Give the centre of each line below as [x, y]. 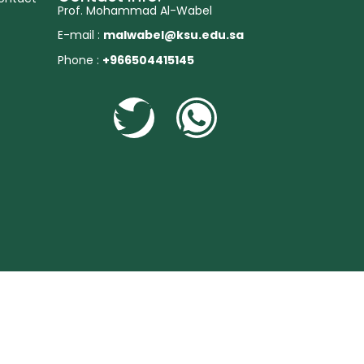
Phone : [80, 60]
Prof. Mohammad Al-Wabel [135, 11]
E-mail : [80, 35]
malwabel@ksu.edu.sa [173, 35]
